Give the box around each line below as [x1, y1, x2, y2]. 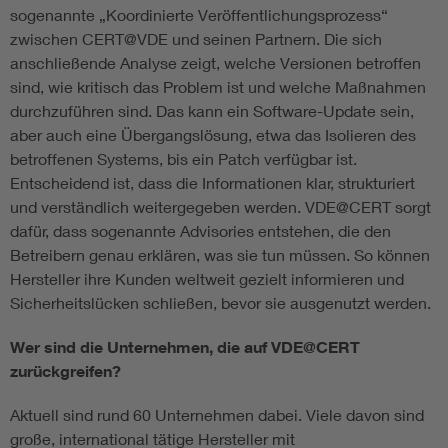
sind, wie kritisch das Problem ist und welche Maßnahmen [10, 77, 426, 97]
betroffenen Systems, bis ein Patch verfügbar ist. [10, 149, 357, 169]
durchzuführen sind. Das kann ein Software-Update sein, [10, 101, 414, 121]
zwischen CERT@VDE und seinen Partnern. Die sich [10, 29, 382, 49]
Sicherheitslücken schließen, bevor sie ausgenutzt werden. [10, 293, 431, 313]
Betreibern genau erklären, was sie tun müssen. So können [10, 245, 430, 265]
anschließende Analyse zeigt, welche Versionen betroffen [10, 53, 421, 73]
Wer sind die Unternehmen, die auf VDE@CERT [10, 337, 360, 358]
